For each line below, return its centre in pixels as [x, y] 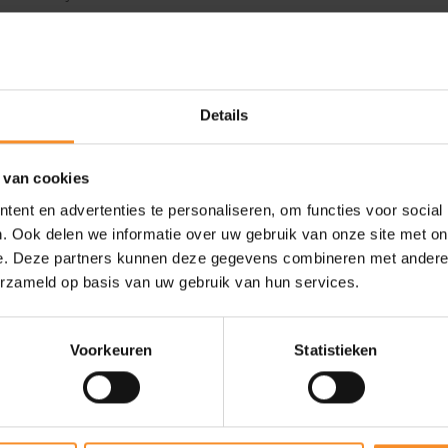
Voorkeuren [111, 350]
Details [224, 115]
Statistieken [336, 350]
